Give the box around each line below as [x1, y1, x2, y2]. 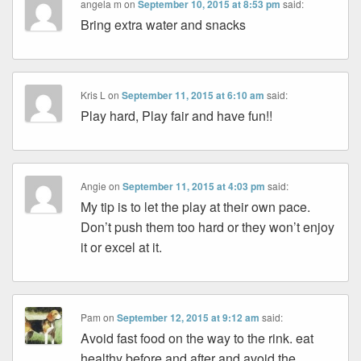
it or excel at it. [81, 238, 163, 257]
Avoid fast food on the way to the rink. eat [81, 329, 314, 348]
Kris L [81, 88, 106, 102]
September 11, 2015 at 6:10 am [122, 88, 265, 103]
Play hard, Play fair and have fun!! [81, 106, 273, 126]
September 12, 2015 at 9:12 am [117, 310, 260, 326]
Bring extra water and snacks [81, 15, 247, 35]
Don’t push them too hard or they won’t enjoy [81, 218, 335, 237]
